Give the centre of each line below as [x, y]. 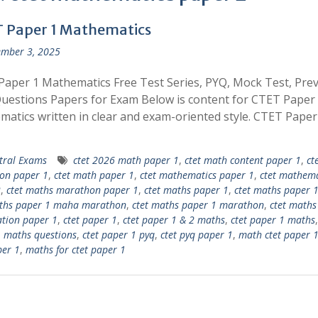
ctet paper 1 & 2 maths [174, 220]
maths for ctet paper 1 [75, 250]
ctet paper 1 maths [273, 220]
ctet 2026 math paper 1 [126, 160]
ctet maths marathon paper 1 [72, 190]
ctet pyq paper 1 [196, 235]
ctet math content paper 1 [242, 160]
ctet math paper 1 [94, 175]
